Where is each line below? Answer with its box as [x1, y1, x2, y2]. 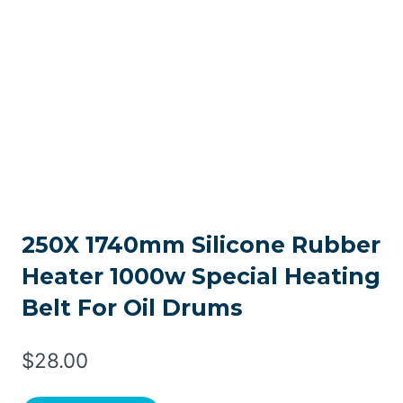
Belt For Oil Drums [22, 294, 243, 322]
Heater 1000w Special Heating [22, 263, 381, 291]
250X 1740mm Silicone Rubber [22, 231, 381, 259]
